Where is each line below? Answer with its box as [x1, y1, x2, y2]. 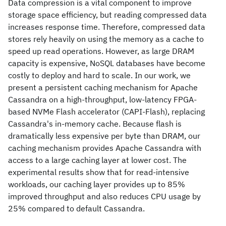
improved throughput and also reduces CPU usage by [8, 191, 201, 201]
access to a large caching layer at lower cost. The [8, 155, 187, 165]
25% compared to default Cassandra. [8, 203, 145, 213]
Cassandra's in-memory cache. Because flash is [8, 119, 182, 129]
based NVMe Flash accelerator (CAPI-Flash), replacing [8, 106, 205, 117]
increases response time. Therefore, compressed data [8, 22, 205, 32]
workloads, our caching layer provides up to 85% [8, 179, 185, 189]
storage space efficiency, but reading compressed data [8, 10, 207, 20]
